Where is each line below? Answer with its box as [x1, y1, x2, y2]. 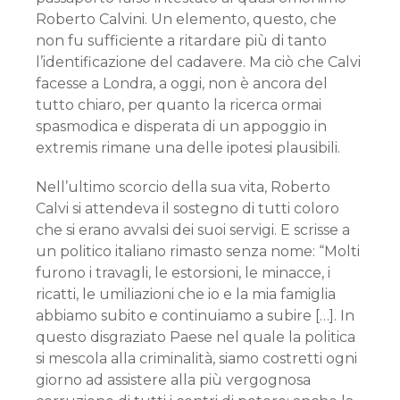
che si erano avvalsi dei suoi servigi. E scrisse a [36, 221, 350, 238]
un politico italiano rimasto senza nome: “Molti [36, 243, 360, 260]
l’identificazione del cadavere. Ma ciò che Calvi [36, 54, 361, 71]
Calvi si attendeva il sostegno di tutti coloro [36, 200, 339, 217]
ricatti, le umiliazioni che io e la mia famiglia [36, 286, 336, 303]
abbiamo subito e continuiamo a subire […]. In [36, 307, 354, 324]
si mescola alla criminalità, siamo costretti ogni [36, 350, 357, 367]
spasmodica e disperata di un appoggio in [36, 118, 327, 135]
